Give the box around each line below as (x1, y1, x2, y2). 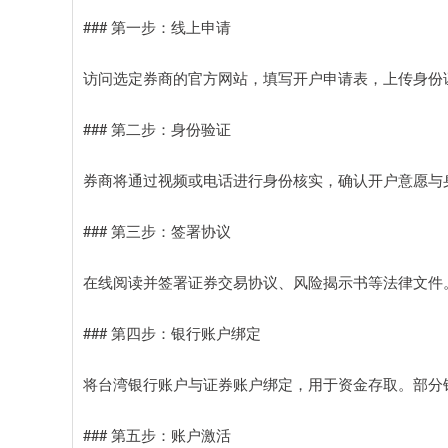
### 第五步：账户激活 (83, 423, 231, 445)
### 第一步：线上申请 (83, 15, 231, 37)
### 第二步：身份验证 (83, 117, 231, 139)
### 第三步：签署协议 (83, 219, 231, 241)
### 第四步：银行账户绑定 (83, 321, 261, 343)
